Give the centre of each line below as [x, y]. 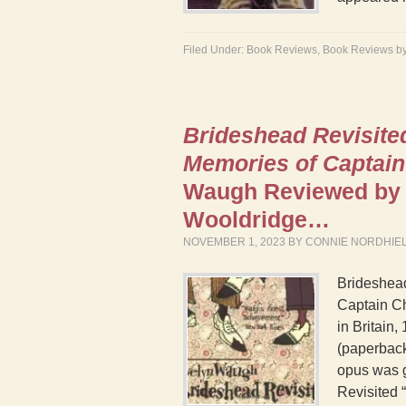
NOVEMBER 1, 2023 [234, 242]
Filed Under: [215, 50]
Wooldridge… [256, 219]
